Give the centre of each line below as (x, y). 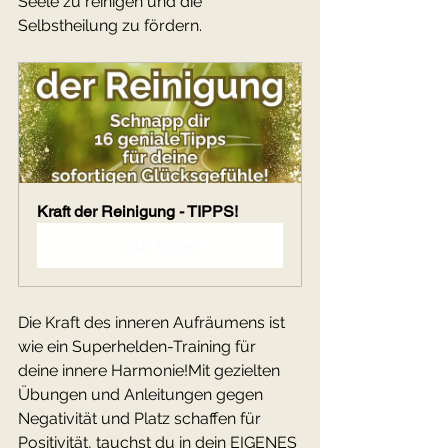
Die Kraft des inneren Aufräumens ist (153, 322)
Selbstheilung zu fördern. (110, 25)
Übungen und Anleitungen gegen (142, 394)
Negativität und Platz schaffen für (141, 418)
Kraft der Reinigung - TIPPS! (137, 211)
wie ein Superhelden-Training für (139, 346)
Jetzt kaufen (160, 244)
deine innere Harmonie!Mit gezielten (151, 370)
